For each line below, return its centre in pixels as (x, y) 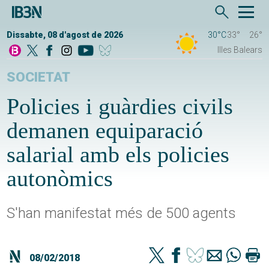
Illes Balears (240, 50)
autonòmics (60, 179)
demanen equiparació (105, 131)
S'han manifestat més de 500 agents (122, 213)
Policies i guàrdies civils (120, 107)
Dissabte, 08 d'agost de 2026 (65, 35)
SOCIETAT (39, 77)
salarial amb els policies (118, 155)
